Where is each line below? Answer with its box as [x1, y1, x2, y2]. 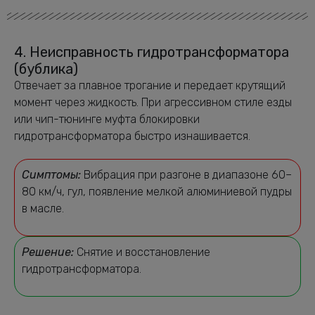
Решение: [22, 245, 74, 259]
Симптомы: [22, 167, 81, 181]
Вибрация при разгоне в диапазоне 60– [81, 167, 292, 181]
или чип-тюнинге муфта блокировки [14, 112, 200, 126]
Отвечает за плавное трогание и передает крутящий [14, 78, 285, 92]
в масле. [22, 201, 64, 215]
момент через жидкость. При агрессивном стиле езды [14, 95, 292, 109]
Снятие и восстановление [74, 245, 210, 259]
